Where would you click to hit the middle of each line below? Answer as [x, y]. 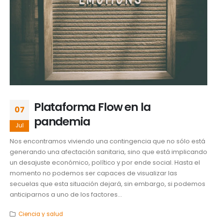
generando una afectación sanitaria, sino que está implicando [108, 152]
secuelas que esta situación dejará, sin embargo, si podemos [108, 184]
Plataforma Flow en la [92, 107]
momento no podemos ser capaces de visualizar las [93, 173]
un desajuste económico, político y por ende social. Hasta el [105, 162]
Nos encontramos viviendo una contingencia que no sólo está [108, 141]
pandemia [62, 121]
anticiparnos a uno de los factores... [66, 194]
